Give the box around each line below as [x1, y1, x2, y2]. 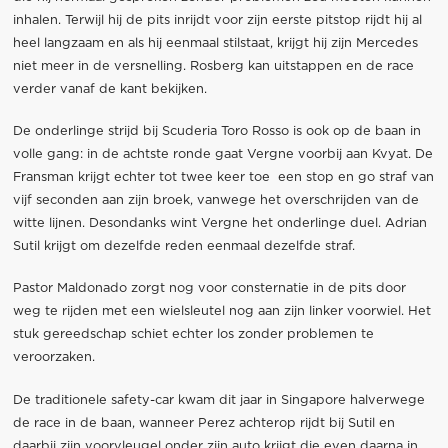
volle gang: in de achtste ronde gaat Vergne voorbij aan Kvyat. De [12, 148, 433, 162]
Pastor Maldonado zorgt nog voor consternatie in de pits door [12, 282, 406, 296]
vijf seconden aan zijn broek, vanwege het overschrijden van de [12, 194, 419, 208]
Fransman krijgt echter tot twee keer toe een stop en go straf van [12, 171, 434, 185]
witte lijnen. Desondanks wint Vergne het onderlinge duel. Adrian [12, 217, 427, 231]
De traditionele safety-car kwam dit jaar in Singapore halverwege [12, 393, 425, 407]
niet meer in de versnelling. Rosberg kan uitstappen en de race [12, 60, 414, 74]
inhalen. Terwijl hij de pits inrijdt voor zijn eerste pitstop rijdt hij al [12, 14, 422, 28]
